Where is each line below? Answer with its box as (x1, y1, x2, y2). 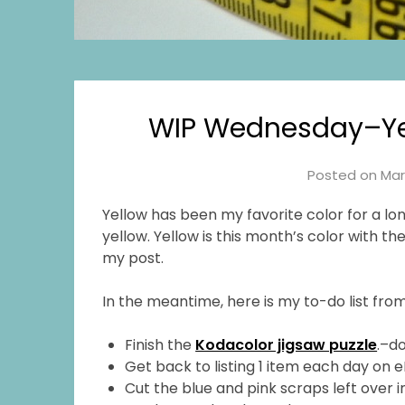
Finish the (125, 334, 196, 356)
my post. (102, 248, 165, 269)
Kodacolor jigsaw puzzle (195, 334, 378, 356)
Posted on (307, 165, 381, 185)
